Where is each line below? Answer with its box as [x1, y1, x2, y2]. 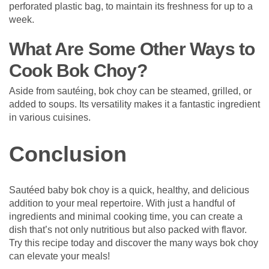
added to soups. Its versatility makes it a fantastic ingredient [9, 99, 260, 109]
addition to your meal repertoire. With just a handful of [9, 198, 235, 208]
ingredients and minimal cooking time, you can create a [9, 211, 243, 222]
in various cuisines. [9, 112, 91, 122]
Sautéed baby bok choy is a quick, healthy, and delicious [9, 184, 249, 195]
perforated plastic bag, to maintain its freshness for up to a [9, 1, 253, 11]
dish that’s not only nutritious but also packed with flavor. [9, 224, 247, 235]
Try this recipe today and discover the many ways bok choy [9, 237, 258, 248]
